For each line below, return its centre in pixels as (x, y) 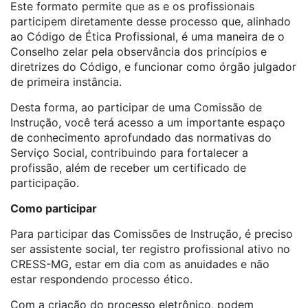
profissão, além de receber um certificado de (128, 168)
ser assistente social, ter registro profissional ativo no (150, 249)
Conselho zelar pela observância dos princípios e (139, 52)
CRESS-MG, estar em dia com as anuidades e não (140, 264)
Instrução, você (52, 122)
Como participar (54, 208)
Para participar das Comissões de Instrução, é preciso (152, 234)
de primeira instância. (66, 82)
